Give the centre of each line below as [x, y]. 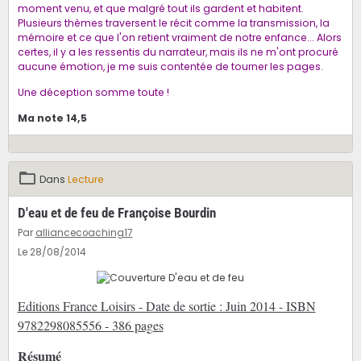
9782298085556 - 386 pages [90, 326]
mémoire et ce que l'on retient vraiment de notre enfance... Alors [179, 38]
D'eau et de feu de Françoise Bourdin [116, 213]
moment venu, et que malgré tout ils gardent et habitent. [160, 9]
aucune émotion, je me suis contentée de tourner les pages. [170, 67]
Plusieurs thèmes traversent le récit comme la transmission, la [173, 23]
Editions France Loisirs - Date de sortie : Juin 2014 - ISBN [166, 306]
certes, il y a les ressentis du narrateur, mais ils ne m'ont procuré [178, 52]
